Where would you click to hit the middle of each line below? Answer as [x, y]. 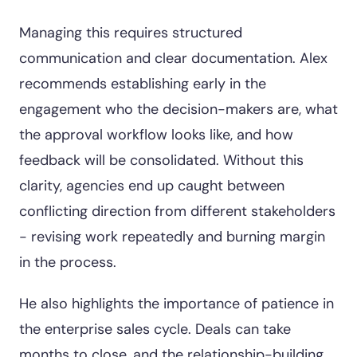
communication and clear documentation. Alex [173, 58]
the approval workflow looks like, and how [156, 135]
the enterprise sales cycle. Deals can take [155, 329]
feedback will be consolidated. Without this [161, 160]
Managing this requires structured [131, 33]
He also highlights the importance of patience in [177, 304]
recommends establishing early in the [143, 84]
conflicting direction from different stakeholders [177, 211]
